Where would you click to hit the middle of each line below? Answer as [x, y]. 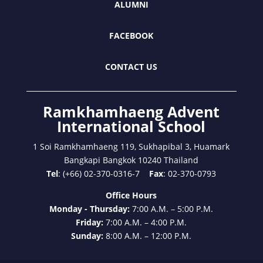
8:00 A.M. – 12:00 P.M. [149, 235]
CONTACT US [131, 66]
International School [131, 126]
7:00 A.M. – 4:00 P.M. [146, 222]
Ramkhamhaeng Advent [131, 111]
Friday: [91, 222]
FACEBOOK [131, 35]
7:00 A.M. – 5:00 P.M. [173, 208]
